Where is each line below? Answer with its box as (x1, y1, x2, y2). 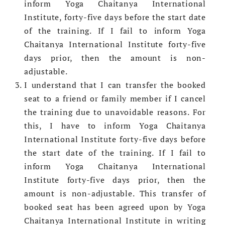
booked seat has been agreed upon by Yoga (24, 201, 206, 213)
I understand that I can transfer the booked (24, 79, 206, 91)
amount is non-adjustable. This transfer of (24, 188, 206, 199)
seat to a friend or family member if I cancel (24, 93, 206, 104)
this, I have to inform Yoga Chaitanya (24, 120, 206, 132)
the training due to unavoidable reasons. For (24, 106, 206, 118)
